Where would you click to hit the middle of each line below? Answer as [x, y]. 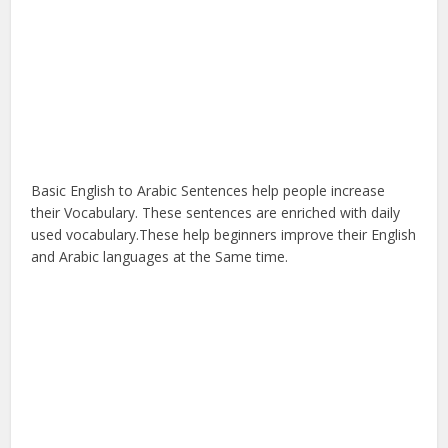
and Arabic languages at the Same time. [160, 256]
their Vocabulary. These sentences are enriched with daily [216, 212]
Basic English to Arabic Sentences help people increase [208, 190]
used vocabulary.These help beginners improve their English [224, 234]
